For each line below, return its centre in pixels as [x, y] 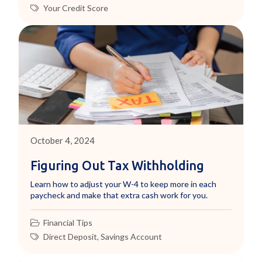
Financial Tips [68, 223]
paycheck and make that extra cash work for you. [119, 195]
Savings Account [132, 237]
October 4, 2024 [63, 140]
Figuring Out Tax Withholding [118, 166]
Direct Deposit [70, 237]
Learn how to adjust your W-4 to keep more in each [124, 184]
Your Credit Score [76, 8]
